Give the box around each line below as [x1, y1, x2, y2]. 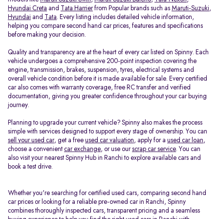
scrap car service [132, 146, 176, 153]
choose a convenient [8, 146, 64, 153]
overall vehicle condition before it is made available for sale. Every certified [8, 75, 207, 82]
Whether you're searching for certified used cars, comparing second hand [8, 190, 206, 197]
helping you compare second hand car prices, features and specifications [8, 22, 203, 29]
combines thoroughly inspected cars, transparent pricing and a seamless [8, 207, 200, 214]
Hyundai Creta [8, 5, 47, 12]
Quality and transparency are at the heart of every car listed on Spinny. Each [8, 49, 209, 56]
